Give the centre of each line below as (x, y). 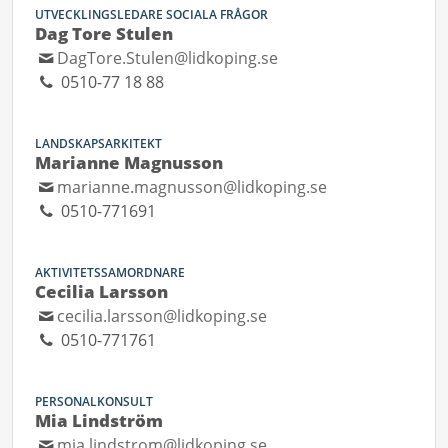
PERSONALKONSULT (94, 401)
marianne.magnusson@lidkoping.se (192, 187)
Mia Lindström (99, 420)
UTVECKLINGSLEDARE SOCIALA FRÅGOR (151, 14)
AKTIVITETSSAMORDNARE (110, 272)
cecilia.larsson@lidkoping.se (162, 316)
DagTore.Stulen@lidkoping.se (168, 58)
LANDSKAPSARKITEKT (98, 143)
